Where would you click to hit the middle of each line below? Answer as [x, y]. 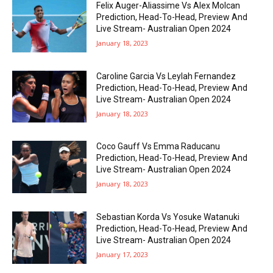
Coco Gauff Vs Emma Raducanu [158, 147]
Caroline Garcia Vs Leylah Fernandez [166, 76]
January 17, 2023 [122, 254]
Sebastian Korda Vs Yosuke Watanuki [168, 217]
